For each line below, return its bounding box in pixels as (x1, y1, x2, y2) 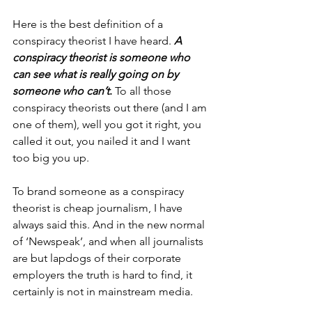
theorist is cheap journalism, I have (13, 201, 185, 214)
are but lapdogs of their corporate (13, 251, 184, 265)
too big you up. (13, 151, 89, 164)
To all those (115, 84, 174, 97)
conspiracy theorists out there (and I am (13, 101, 210, 114)
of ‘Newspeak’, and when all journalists (13, 235, 206, 248)
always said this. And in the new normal (13, 218, 208, 231)
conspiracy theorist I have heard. (13, 34, 174, 47)
